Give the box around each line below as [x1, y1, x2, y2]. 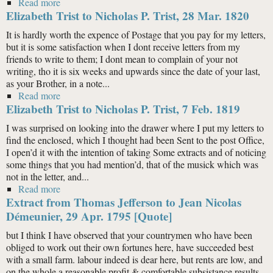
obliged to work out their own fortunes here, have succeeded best [6, 241, 253, 253]
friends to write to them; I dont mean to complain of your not [6, 52, 238, 65]
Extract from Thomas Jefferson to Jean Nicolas [6, 194, 241, 210]
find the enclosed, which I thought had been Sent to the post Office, [6, 133, 264, 146]
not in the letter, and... [6, 170, 89, 183]
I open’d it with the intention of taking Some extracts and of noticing [6, 146, 266, 158]
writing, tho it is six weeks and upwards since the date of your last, [6, 65, 260, 77]
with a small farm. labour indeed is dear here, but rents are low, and [6, 253, 263, 266]
